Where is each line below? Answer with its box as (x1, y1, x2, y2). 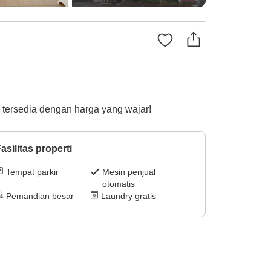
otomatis (102, 179, 135, 189)
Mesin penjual (102, 167, 156, 177)
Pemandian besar (5, 191, 74, 201)
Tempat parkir (5, 167, 59, 177)
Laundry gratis (101, 191, 157, 201)
